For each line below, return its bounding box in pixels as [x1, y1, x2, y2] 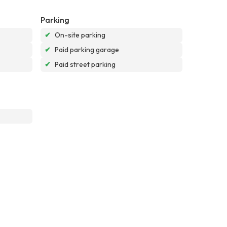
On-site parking [55, 30, 105, 40]
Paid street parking [55, 59, 116, 69]
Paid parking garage [55, 45, 119, 54]
